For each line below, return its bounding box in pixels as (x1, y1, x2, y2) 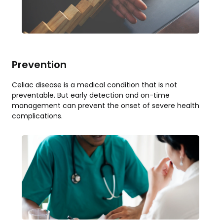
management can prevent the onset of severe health (12, 100, 199, 110)
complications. (12, 110, 63, 121)
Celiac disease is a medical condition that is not (12, 79, 177, 90)
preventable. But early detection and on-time (12, 90, 170, 100)
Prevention (12, 57, 67, 72)
